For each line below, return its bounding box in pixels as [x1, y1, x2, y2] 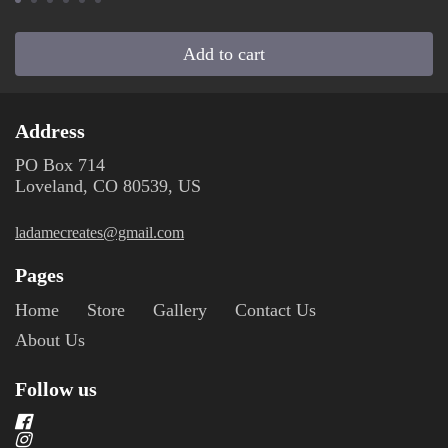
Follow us [15, 378, 97, 400]
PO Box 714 [15, 155, 105, 175]
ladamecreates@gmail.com [15, 224, 184, 241]
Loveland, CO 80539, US [15, 176, 201, 196]
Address [15, 120, 85, 142]
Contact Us [235, 300, 316, 320]
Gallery [153, 300, 207, 320]
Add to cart [183, 44, 265, 64]
